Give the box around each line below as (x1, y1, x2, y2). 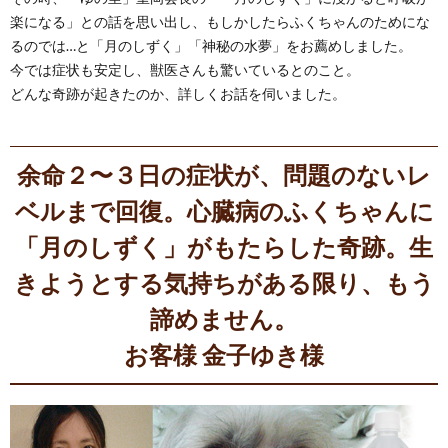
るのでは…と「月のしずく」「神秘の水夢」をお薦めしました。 (10, 37, 412, 54)
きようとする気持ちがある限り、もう (13, 268, 435, 297)
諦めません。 (150, 304, 298, 333)
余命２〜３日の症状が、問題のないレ (17, 160, 41, 189)
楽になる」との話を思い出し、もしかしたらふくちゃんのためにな (10, 13, 430, 30)
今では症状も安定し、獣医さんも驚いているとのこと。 (10, 61, 360, 78)
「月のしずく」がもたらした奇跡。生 (15, 232, 433, 261)
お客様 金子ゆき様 (124, 340, 324, 369)
